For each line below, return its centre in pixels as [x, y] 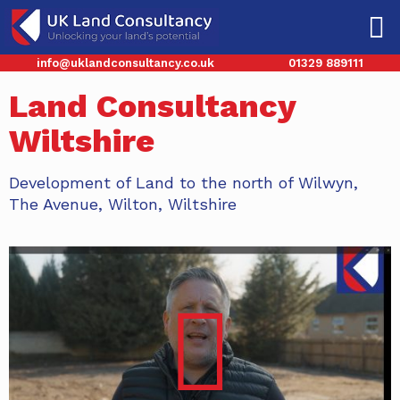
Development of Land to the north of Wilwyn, [183, 183]
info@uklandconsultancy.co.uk [126, 63]
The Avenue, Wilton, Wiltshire [123, 204]
